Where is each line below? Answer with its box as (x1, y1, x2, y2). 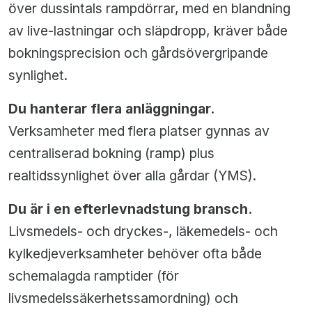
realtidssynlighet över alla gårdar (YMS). (8, 167, 256, 185)
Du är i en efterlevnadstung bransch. (8, 201, 252, 218)
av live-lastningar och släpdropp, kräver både (8, 22, 288, 40)
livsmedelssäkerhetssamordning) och (8, 290, 238, 307)
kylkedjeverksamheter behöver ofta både (8, 245, 262, 263)
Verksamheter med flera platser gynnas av (8, 123, 270, 140)
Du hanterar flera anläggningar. (8, 100, 214, 118)
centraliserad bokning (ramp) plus (8, 145, 214, 162)
